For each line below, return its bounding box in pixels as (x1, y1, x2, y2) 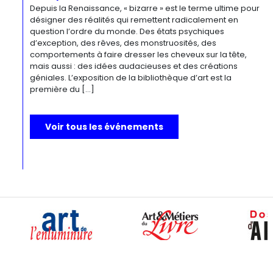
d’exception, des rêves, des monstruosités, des (30, 37, 217, 49)
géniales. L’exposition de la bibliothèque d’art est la (30, 72, 232, 83)
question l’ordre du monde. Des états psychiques (30, 26, 225, 37)
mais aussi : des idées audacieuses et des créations (30, 60, 238, 72)
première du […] (30, 83, 95, 95)
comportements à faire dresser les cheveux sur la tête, (30, 49, 247, 60)
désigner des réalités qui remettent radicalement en (30, 14, 239, 26)
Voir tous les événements (45, 121, 164, 133)
